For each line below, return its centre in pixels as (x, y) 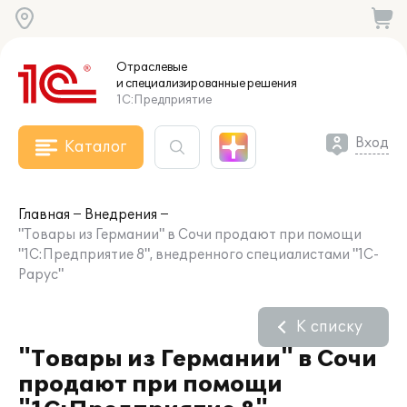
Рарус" (41, 275)
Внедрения (121, 215)
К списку (329, 327)
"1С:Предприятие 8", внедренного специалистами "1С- (199, 255)
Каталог (95, 147)
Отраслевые (152, 67)
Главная (44, 215)
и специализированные (181, 84)
